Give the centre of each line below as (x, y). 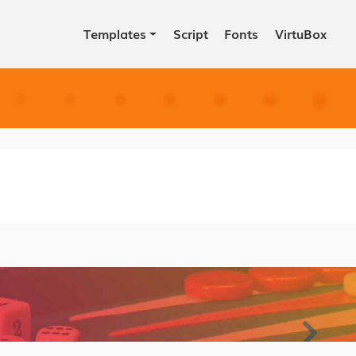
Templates (114, 34)
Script (190, 34)
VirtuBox (300, 34)
